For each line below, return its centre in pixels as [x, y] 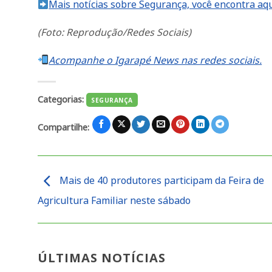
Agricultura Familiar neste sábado [114, 201]
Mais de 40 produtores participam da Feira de [161, 181]
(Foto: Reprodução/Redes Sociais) [114, 32]
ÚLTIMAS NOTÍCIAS [102, 257]
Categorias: [62, 99]
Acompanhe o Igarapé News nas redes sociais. [155, 60]
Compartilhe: [65, 127]
